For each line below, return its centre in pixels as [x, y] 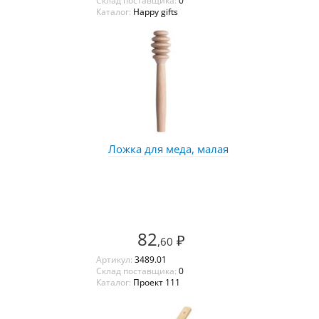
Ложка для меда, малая [168, 148]
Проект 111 [156, 282]
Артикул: [115, 259]
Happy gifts [155, 11]
